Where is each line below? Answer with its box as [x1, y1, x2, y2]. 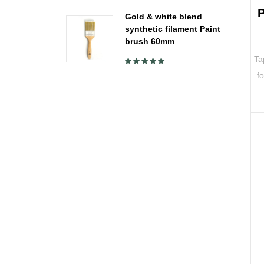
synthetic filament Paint [125, 24, 220, 34]
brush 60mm [125, 37, 174, 47]
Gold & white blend [125, 12, 202, 22]
